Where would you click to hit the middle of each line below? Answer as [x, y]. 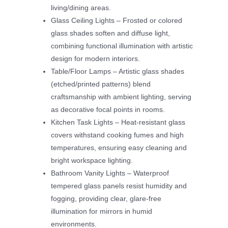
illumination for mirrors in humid [102, 211]
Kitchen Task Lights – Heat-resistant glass [118, 122]
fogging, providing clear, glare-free [106, 199]
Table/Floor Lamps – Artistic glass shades [118, 72]
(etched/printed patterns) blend [101, 84]
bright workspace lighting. [92, 161]
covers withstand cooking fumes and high [117, 135]
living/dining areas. [81, 8]
